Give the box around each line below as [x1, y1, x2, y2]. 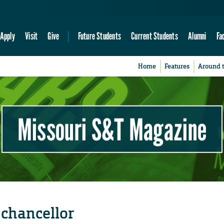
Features [164, 62, 190, 71]
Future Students [77, 29, 121, 42]
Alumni [188, 29, 206, 42]
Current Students [131, 29, 178, 42]
